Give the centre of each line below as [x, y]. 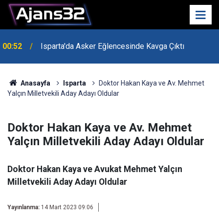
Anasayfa [34, 83]
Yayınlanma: [23, 207]
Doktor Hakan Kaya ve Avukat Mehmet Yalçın [95, 169]
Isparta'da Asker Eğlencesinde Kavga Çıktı [112, 46]
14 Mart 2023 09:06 [67, 207]
